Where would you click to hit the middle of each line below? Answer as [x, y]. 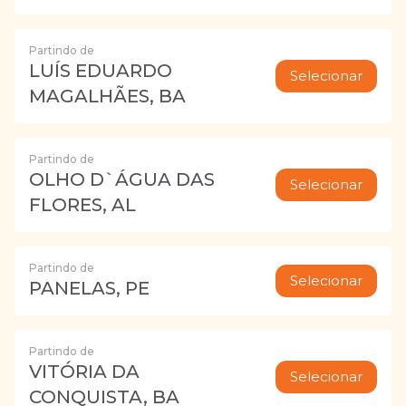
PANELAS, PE [89, 288]
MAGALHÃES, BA [107, 96]
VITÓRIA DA [84, 372]
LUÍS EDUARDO [101, 71]
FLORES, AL [82, 205]
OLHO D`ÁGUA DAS [122, 179]
